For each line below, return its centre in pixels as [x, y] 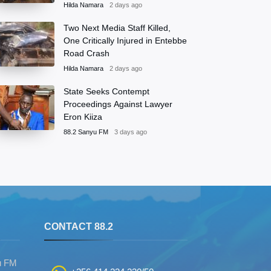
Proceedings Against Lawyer [118, 104]
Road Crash [87, 53]
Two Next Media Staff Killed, [117, 28]
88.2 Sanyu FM [86, 132]
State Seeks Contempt [106, 91]
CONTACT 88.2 [79, 226]
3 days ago [131, 132]
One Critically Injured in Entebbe [125, 40]
